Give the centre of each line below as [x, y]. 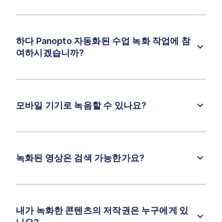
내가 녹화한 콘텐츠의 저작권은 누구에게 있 [102, 211]
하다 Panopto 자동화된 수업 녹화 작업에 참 [103, 41]
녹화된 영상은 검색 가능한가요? [80, 158]
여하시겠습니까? [50, 53]
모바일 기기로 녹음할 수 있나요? [81, 106]
